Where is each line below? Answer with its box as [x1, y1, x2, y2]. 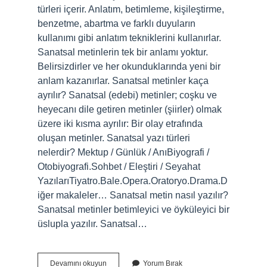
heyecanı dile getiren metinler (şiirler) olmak [38, 104, 222, 114]
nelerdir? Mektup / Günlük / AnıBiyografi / [38, 147, 209, 157]
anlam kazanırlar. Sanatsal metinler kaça [38, 76, 209, 86]
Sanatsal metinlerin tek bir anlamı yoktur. [38, 47, 208, 57]
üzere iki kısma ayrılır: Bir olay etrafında [38, 119, 203, 129]
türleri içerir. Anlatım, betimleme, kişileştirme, [38, 4, 224, 14]
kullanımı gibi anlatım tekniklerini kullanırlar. [38, 33, 221, 43]
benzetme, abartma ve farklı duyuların [38, 18, 195, 29]
